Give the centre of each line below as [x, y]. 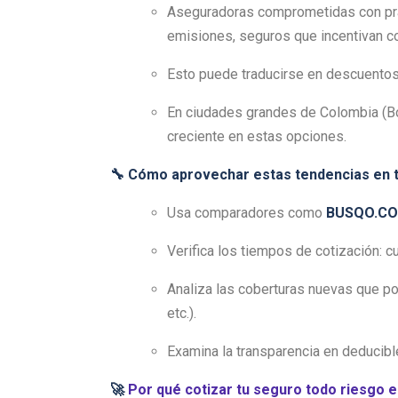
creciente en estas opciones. [259, 136]
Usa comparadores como [247, 212]
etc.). [183, 313]
